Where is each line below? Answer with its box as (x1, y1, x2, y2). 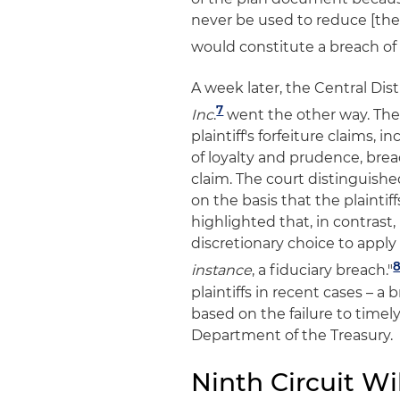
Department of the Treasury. (191, 326, 394, 344)
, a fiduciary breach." (252, 262, 394, 279)
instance (191, 262, 253, 279)
